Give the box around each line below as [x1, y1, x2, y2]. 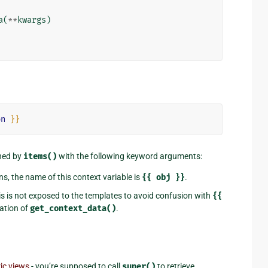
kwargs [17, 14, 46, 25]
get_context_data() [30, 203, 116, 214]
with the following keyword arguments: [57, 151, 202, 161]
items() [23, 151, 57, 162]
